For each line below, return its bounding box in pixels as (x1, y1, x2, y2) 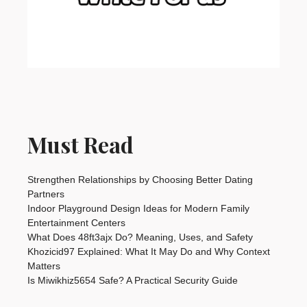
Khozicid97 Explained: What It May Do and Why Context (27, 245, 270, 257)
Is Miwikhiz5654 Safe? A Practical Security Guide (27, 274, 238, 286)
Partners (27, 188, 64, 199)
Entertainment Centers (27, 217, 125, 228)
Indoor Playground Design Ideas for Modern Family (27, 202, 249, 214)
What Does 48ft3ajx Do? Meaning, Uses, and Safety (27, 231, 253, 243)
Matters (27, 260, 60, 271)
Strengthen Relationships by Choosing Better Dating (27, 173, 253, 185)
